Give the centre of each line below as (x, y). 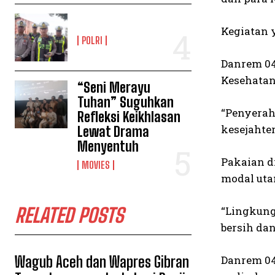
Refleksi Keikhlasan (129, 117)
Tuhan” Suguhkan (126, 102)
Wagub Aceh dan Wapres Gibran (102, 261)
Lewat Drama (114, 131)
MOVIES (96, 165)
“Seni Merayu (114, 87)
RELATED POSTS (69, 215)
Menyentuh (108, 146)
